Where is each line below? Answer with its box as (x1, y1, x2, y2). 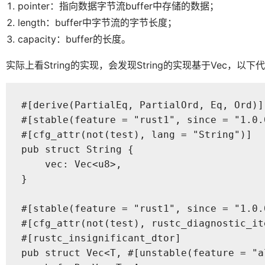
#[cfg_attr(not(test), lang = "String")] (21, 129, 252, 141)
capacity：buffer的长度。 (18, 33, 131, 45)
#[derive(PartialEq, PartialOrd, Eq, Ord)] (21, 99, 264, 111)
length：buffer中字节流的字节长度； (18, 16, 177, 28)
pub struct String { (21, 144, 134, 156)
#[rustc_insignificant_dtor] (21, 232, 181, 244)
